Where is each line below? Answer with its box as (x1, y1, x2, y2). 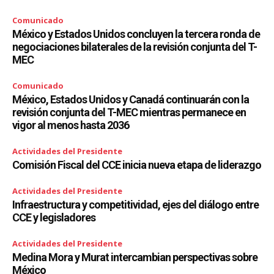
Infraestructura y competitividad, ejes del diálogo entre (12, 198, 259, 211)
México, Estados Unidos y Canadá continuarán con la (12, 92, 249, 106)
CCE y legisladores (12, 210, 95, 224)
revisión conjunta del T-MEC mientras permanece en (12, 105, 246, 119)
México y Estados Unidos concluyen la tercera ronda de (12, 27, 260, 40)
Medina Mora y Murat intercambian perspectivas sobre (12, 250, 257, 264)
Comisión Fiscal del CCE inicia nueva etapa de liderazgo (12, 158, 261, 171)
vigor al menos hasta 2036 (12, 118, 129, 131)
